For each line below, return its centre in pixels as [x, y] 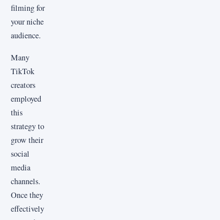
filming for [28, 8]
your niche [27, 22]
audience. [26, 36]
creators [23, 85]
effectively [27, 208]
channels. [26, 181]
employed [26, 98]
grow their [27, 140]
